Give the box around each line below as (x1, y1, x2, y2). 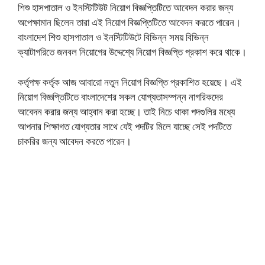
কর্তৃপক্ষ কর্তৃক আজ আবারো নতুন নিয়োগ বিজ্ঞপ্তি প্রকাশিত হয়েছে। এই (18, 75, 242, 89)
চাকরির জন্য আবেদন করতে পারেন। (18, 134, 131, 148)
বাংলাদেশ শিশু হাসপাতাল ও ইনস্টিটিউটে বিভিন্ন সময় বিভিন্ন (18, 30, 209, 44)
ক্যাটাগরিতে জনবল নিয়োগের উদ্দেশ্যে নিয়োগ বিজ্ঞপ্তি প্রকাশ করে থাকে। (18, 45, 247, 59)
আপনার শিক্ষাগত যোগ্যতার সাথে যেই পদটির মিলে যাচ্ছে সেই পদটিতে (18, 119, 231, 133)
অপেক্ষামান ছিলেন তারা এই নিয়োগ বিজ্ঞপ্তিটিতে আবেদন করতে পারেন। (18, 15, 241, 30)
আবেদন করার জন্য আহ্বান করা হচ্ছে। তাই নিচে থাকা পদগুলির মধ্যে (18, 104, 235, 118)
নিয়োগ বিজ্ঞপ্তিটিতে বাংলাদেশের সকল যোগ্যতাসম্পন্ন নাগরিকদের (18, 89, 223, 104)
